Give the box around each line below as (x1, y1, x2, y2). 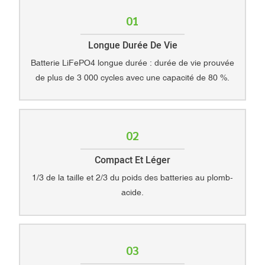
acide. (121, 187, 144, 197)
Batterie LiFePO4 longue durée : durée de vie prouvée (31, 57, 234, 67)
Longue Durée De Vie (88, 38, 177, 53)
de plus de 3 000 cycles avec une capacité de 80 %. (35, 72, 230, 82)
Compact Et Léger (95, 153, 170, 168)
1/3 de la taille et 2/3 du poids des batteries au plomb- (32, 172, 233, 182)
